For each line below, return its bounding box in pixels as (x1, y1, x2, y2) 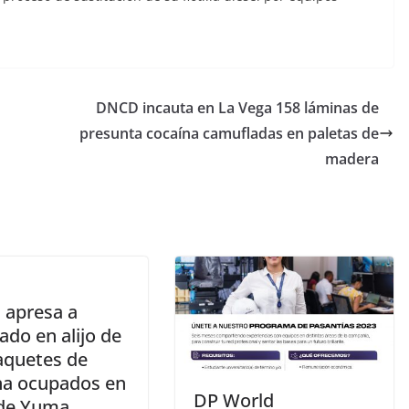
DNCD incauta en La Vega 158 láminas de (96, 97, 379, 118)
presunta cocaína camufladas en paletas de (79, 122, 379, 143)
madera (325, 148, 379, 169)
